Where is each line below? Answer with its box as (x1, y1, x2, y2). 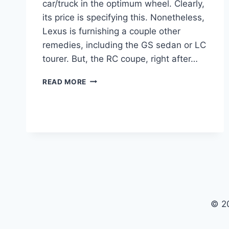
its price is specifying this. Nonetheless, (42, 12, 204, 22)
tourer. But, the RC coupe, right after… (42, 53, 198, 64)
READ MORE (42, 77, 87, 86)
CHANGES (86, 161, 123, 169)
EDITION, (86, 128, 120, 137)
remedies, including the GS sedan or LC (42, 39, 206, 50)
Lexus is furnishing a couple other (42, 26, 180, 36)
